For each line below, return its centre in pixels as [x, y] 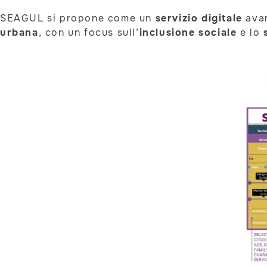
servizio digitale [197, 18]
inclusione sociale [188, 32]
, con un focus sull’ [89, 32]
